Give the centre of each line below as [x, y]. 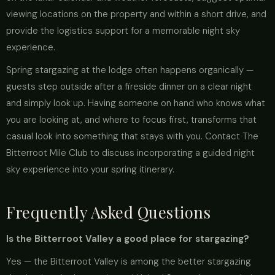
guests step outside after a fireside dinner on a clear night [129, 87]
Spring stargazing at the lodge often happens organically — [130, 70]
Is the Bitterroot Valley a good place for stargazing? [128, 239]
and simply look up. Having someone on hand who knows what [136, 103]
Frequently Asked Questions [109, 212]
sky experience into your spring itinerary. [90, 169]
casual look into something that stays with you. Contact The [132, 136]
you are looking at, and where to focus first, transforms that [131, 120]
